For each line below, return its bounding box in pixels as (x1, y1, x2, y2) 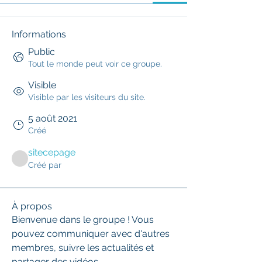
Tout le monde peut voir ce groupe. (28, 59, 162, 68)
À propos (12, 201, 52, 212)
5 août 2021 (28, 113, 77, 124)
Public (28, 46, 55, 57)
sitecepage (28, 147, 75, 158)
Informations (12, 29, 66, 40)
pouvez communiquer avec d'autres (12, 228, 170, 239)
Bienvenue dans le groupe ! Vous (12, 214, 154, 225)
